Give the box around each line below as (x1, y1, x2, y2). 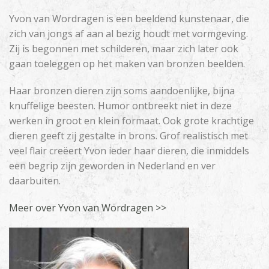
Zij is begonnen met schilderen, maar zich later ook (9, 42, 238, 55)
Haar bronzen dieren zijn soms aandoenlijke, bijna (9, 84, 235, 97)
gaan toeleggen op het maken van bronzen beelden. (9, 57, 245, 70)
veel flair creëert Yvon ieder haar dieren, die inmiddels (9, 144, 249, 157)
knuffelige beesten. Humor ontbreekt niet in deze (9, 99, 232, 112)
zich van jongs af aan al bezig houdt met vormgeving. (9, 27, 248, 40)
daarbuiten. (9, 174, 61, 187)
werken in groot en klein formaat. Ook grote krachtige (9, 114, 254, 127)
